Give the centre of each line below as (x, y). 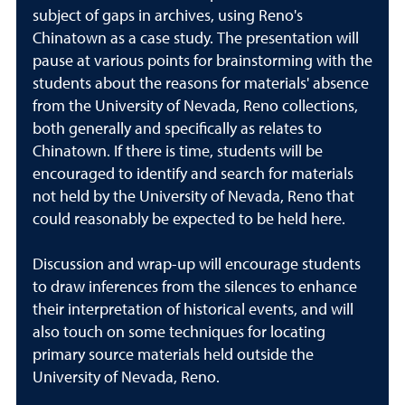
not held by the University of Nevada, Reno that (193, 197)
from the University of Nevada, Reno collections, (195, 106)
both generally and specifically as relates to (177, 129)
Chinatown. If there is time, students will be (178, 151)
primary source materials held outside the (173, 355)
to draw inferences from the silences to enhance (195, 287)
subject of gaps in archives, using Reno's (168, 16)
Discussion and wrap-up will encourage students (197, 264)
